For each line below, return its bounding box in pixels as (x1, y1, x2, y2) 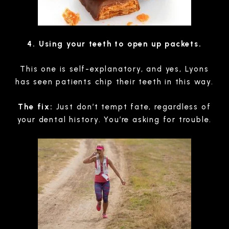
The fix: (18, 102, 53, 111)
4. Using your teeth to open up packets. (27, 39, 202, 49)
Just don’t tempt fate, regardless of (53, 102, 211, 111)
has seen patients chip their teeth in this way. (15, 77, 214, 86)
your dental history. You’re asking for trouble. (17, 114, 212, 124)
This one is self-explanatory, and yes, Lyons (20, 64, 209, 74)
